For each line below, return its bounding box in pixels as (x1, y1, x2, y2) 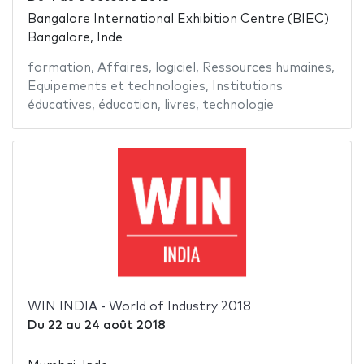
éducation (97, 98, 158, 111)
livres (163, 98, 196, 111)
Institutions (211, 80, 283, 93)
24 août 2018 (84, 319, 166, 332)
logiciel (154, 61, 196, 74)
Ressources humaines (201, 61, 331, 74)
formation (27, 61, 91, 74)
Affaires (97, 61, 149, 74)
